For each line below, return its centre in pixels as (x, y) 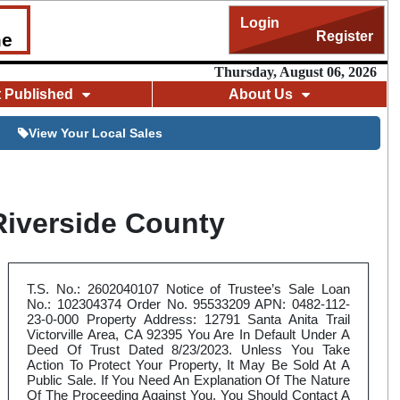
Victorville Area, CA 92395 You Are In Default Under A (188, 335)
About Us (261, 94)
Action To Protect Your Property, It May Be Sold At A (188, 365)
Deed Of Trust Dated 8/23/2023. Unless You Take (188, 350)
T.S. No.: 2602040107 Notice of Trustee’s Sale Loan (188, 289)
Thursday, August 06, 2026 (295, 72)
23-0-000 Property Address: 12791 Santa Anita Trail (188, 320)
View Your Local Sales (95, 133)
